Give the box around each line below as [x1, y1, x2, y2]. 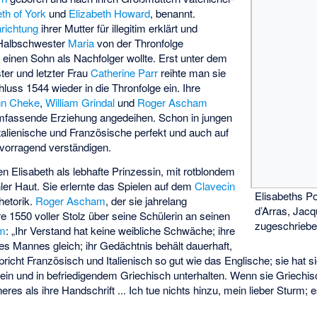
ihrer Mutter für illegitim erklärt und [38, 20, 198, 35]
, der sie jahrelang [105, 193, 188, 209]
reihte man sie [158, 64, 226, 80]
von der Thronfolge [94, 35, 184, 50]
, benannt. [150, 5, 196, 21]
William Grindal [45, 94, 115, 110]
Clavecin [195, 178, 236, 194]
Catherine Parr [91, 64, 158, 80]
